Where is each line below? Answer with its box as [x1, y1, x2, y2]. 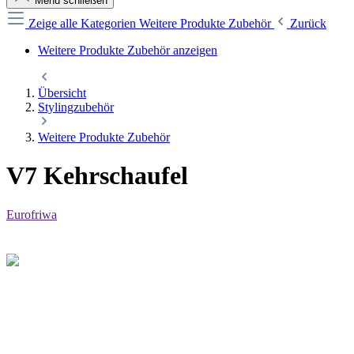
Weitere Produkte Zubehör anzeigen [38, 43, 217, 57]
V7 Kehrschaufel [6, 161, 188, 190]
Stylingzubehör [38, 100, 114, 114]
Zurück [290, 17, 326, 30]
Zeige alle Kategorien [28, 17, 139, 30]
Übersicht [38, 86, 86, 100]
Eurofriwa [6, 207, 57, 221]
